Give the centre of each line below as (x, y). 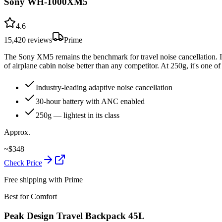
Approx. (17, 132)
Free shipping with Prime (43, 180)
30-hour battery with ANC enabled (90, 102)
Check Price (23, 163)
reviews (39, 40)
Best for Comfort (30, 197)
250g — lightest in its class (78, 115)
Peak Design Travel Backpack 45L (74, 216)
